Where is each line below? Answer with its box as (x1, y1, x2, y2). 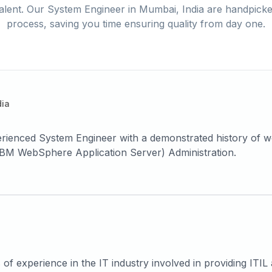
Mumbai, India (138, 3, 204, 15)
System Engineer (47, 3, 125, 15)
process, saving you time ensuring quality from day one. (7, 18, 265, 30)
